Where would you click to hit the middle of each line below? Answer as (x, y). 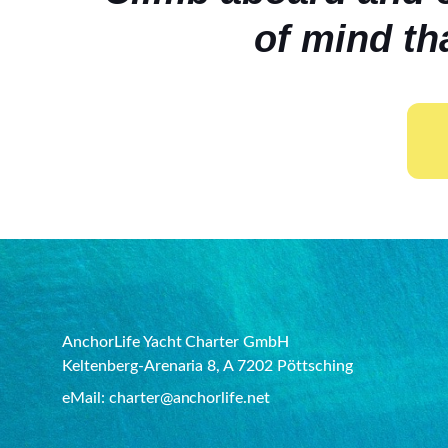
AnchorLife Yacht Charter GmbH (176, 342)
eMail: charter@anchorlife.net (166, 398)
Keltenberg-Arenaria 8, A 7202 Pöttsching (207, 366)
